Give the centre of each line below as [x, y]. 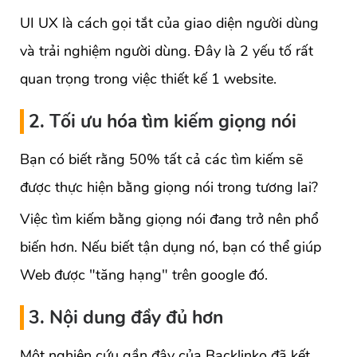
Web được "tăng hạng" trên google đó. [144, 275]
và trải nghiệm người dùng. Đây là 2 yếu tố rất [167, 51]
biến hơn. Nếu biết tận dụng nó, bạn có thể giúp [171, 247]
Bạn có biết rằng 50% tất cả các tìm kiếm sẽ [161, 160]
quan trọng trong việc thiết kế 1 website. [148, 79]
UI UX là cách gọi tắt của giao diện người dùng [169, 24]
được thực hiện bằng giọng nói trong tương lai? [169, 188]
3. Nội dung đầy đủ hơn [126, 318]
